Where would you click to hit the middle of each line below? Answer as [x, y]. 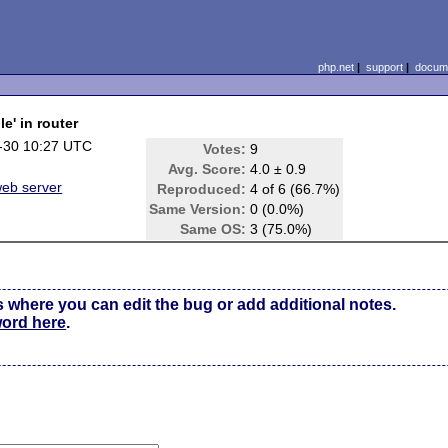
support [384, 67]
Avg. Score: [207, 169]
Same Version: [198, 209]
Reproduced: [202, 189]
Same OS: [213, 229]
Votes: [225, 149]
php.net [335, 67]
